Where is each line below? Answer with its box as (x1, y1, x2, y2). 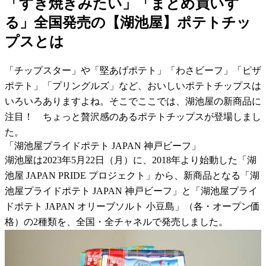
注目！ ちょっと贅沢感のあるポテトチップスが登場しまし (5, 111, 261, 122)
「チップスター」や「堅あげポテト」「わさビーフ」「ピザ (5, 65, 261, 75)
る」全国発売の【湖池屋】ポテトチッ (5, 14, 251, 30)
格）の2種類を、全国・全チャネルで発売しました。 (5, 216, 228, 227)
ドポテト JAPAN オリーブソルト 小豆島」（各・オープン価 (5, 201, 260, 211)
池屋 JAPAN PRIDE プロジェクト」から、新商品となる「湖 (5, 170, 259, 180)
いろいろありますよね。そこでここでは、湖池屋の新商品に (5, 96, 261, 106)
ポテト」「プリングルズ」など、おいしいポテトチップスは (5, 80, 261, 91)
